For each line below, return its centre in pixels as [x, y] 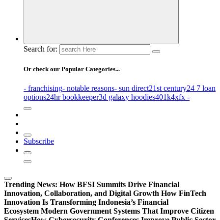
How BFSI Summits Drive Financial [119, 185]
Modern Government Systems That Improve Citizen [127, 211]
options [35, 97]
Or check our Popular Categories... [72, 69]
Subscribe [39, 141]
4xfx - [180, 97]
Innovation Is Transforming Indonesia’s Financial [86, 202]
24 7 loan [201, 88]
